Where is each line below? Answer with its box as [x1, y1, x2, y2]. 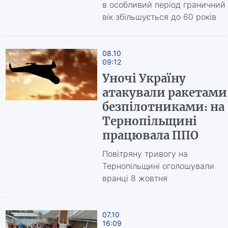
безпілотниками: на [102, 100, 224, 114]
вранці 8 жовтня [102, 173, 167, 183]
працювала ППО [102, 128, 198, 142]
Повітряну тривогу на [102, 149, 188, 159]
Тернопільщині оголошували [102, 161, 214, 171]
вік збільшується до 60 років [102, 12, 216, 22]
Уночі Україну [102, 71, 186, 85]
